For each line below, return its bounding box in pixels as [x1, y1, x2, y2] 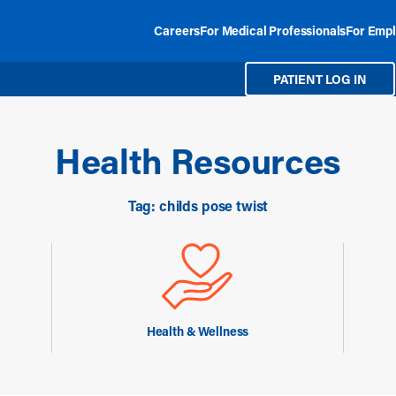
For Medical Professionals [200, 22, 346, 39]
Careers [154, 22, 201, 39]
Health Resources [55, 137, 341, 184]
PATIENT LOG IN [272, 71, 367, 88]
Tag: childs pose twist [127, 196, 269, 215]
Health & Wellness [146, 323, 249, 339]
